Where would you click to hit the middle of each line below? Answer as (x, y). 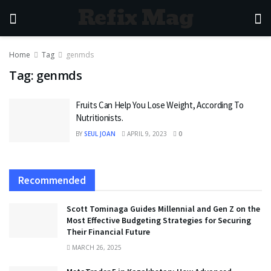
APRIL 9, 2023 (146, 134)
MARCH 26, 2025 (96, 247)
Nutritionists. (100, 118)
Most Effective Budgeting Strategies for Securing (159, 220)
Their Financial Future (109, 231)
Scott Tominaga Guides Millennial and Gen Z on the (163, 208)
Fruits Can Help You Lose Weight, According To (160, 105)
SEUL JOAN (100, 134)
